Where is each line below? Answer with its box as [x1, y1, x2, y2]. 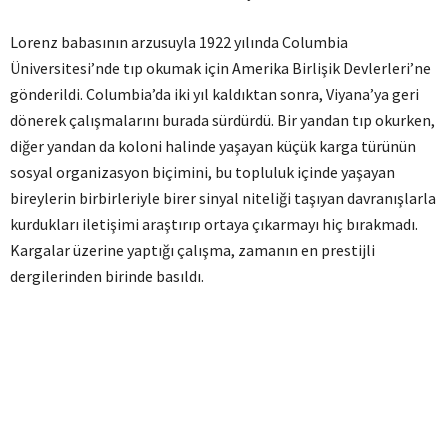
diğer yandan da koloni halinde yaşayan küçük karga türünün [10, 136, 416, 156]
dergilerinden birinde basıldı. [10, 266, 204, 286]
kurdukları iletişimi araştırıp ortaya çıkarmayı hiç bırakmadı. [10, 214, 418, 234]
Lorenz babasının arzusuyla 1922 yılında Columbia [10, 32, 348, 52]
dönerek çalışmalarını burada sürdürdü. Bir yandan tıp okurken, [10, 110, 435, 130]
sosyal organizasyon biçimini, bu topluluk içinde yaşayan [10, 162, 395, 182]
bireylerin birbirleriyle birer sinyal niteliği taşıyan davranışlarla [10, 188, 436, 208]
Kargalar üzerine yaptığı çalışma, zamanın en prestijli [10, 240, 375, 260]
